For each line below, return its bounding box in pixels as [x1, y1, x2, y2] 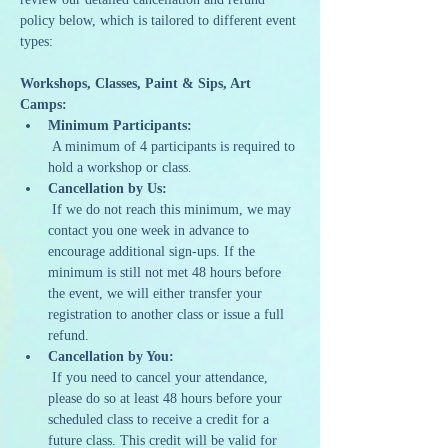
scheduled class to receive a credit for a [48, 412, 273, 427]
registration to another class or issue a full [48, 307, 288, 322]
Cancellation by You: [48, 349, 174, 364]
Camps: [20, 97, 67, 112]
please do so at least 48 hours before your [48, 391, 286, 406]
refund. [48, 328, 89, 343]
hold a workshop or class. [48, 160, 192, 175]
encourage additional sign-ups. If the [48, 244, 259, 259]
